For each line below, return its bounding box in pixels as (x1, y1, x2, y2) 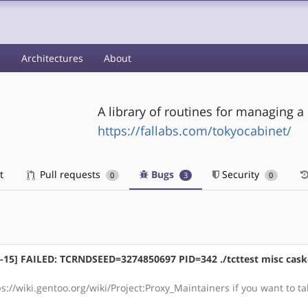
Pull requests (37, 168, 103, 181)
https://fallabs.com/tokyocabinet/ (97, 122, 291, 139)
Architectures (21, 52, 83, 65)
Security (219, 168, 263, 181)
